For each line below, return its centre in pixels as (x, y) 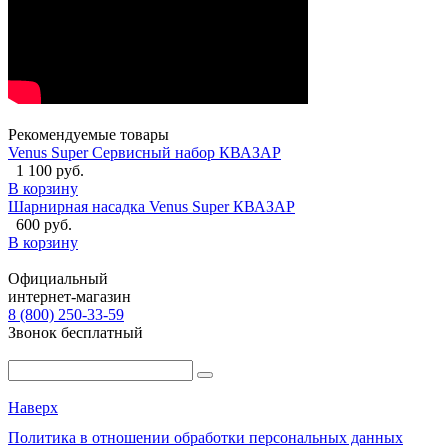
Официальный (58, 278)
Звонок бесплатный (75, 332)
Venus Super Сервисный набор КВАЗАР (144, 152)
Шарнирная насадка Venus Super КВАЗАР (151, 206)
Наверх (33, 407)
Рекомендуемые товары (88, 134)
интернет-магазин (69, 296)
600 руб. (44, 224)
